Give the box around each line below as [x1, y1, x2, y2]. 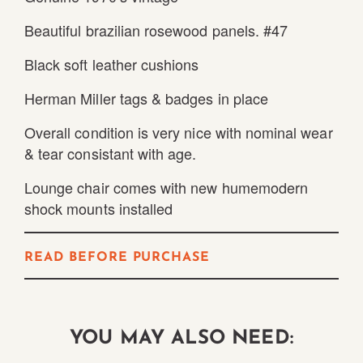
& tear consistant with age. [24, 142, 197, 164]
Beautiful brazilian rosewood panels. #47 [24, 19, 288, 41]
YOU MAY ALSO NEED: [70, 328, 293, 348]
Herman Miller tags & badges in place [24, 87, 268, 109]
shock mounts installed [24, 197, 173, 219]
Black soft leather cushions [24, 53, 199, 75]
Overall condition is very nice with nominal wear [24, 121, 333, 143]
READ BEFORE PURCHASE [24, 250, 211, 264]
